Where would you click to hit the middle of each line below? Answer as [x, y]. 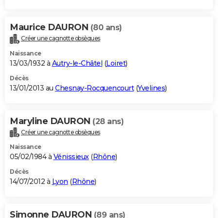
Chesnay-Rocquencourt [94, 88]
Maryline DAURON [51, 121]
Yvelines [151, 88]
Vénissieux [71, 157]
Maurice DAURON [50, 27]
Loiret [116, 63]
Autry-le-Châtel [77, 63]
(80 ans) [106, 27]
